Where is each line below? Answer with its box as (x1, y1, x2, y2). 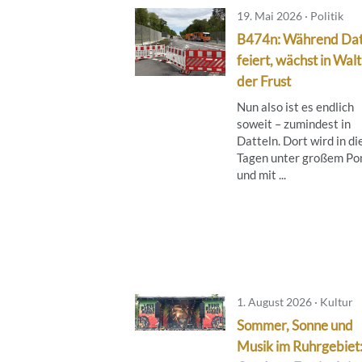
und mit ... (237, 166, 286, 182)
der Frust (237, 72, 291, 90)
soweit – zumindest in (237, 116, 351, 131)
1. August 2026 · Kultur (237, 294, 353, 309)
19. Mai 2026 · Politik (237, 8, 343, 23)
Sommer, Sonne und (237, 316, 353, 334)
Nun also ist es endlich (237, 99, 354, 114)
